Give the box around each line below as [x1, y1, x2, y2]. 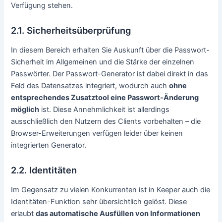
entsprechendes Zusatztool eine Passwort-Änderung [11, 93, 199, 102]
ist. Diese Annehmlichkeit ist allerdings [39, 105, 170, 114]
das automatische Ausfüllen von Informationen [36, 209, 201, 218]
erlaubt [11, 209, 36, 218]
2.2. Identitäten [11, 165, 77, 176]
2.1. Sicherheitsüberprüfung [11, 25, 131, 36]
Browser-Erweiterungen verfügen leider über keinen [11, 128, 183, 138]
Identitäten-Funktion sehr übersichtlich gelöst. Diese [11, 197, 187, 206]
